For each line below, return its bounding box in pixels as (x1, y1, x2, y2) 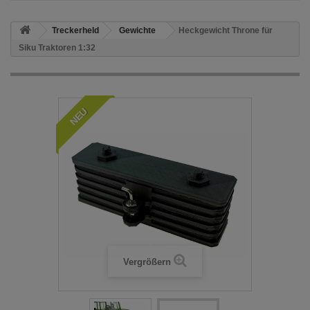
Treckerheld (52, 26, 99, 36)
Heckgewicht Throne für (179, 26, 273, 36)
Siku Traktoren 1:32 (19, 43, 95, 53)
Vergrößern (123, 257, 171, 268)
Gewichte (119, 26, 156, 36)
